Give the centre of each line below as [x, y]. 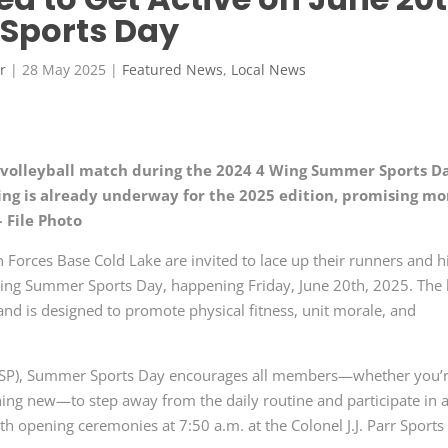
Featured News [173, 70]
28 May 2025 [64, 70]
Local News [269, 70]
